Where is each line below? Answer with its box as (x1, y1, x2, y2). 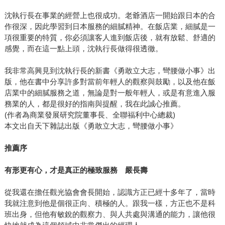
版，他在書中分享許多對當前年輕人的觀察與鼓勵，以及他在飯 (4, 77, 215, 86)
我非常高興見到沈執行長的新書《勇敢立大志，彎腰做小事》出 (4, 66, 215, 75)
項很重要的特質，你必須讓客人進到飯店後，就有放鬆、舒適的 (4, 33, 215, 42)
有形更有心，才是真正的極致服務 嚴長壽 (4, 166, 148, 175)
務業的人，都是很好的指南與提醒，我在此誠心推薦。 (4, 99, 185, 108)
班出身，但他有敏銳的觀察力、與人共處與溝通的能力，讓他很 (4, 210, 215, 219)
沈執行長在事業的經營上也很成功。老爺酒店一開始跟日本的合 (4, 11, 215, 20)
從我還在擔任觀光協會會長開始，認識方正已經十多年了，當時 (4, 188, 215, 197)
